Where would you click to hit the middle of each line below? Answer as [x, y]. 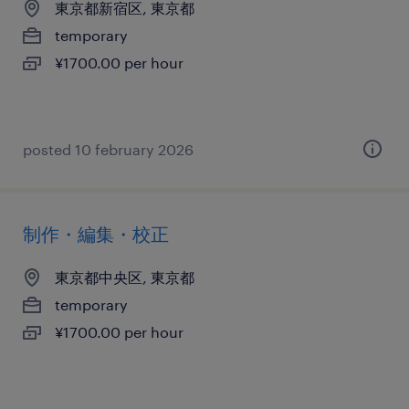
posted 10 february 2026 [108, 149]
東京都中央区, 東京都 [125, 277]
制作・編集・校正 [96, 234]
